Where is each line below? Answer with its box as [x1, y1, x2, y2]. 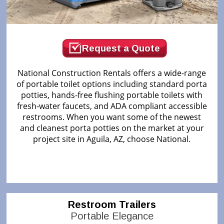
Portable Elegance [70, 210, 153, 221]
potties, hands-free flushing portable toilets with [21, 89, 203, 100]
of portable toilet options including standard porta [16, 78, 207, 89]
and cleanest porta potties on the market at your [19, 122, 204, 133]
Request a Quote [81, 42, 160, 53]
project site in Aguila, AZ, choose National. [33, 133, 191, 144]
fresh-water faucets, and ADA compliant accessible [16, 100, 207, 111]
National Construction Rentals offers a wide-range [17, 67, 206, 78]
